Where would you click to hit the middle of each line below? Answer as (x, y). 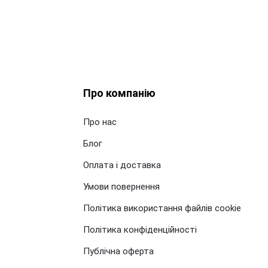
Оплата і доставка (122, 165)
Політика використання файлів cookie (162, 208)
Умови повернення (121, 186)
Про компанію (119, 93)
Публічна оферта (118, 251)
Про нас (100, 122)
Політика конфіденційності (140, 229)
